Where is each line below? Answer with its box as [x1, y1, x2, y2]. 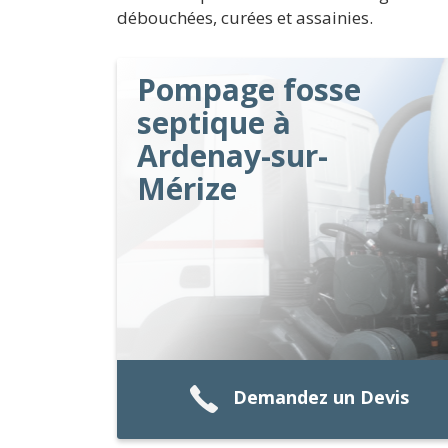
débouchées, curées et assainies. [117, 6, 373, 29]
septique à [137, 102, 291, 143]
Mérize [137, 168, 237, 209]
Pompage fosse [137, 69, 361, 110]
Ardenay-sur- [137, 135, 328, 176]
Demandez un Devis [232, 385, 409, 410]
